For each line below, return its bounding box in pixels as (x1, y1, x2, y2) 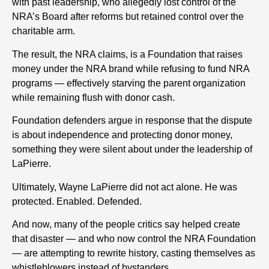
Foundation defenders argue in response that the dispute (12, 115, 252, 126)
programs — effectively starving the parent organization (12, 77, 246, 88)
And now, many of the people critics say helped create (12, 219, 240, 229)
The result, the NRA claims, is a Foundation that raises (12, 49, 243, 59)
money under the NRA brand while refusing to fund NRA (12, 63, 249, 74)
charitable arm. (12, 26, 75, 37)
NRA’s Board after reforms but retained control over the (12, 11, 244, 22)
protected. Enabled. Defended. (12, 196, 142, 207)
